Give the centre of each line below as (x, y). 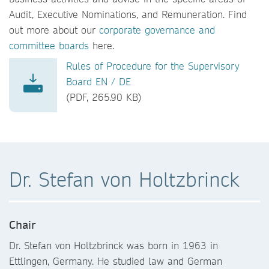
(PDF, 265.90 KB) (104, 97)
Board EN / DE (98, 81)
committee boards (49, 45)
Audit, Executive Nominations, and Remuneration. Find (128, 14)
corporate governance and (157, 30)
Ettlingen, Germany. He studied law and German (116, 261)
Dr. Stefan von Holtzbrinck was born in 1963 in (113, 245)
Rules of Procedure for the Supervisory (153, 66)
